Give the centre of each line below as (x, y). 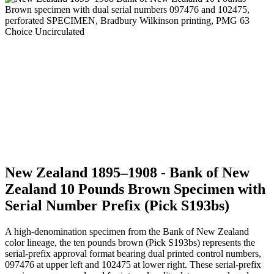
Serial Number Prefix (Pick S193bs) (117, 205)
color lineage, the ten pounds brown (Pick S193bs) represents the (130, 242)
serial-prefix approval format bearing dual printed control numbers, (133, 253)
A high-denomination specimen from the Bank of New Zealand (127, 231)
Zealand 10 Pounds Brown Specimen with (135, 189)
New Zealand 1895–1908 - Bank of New (127, 172)
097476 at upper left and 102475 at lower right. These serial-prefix (133, 264)
